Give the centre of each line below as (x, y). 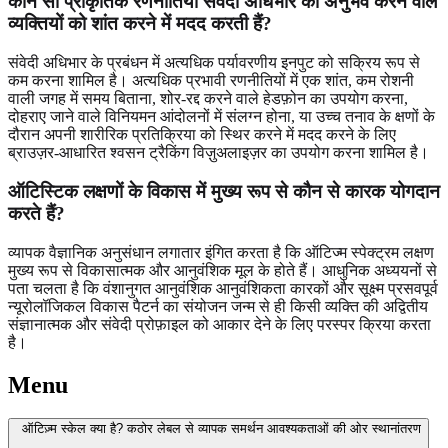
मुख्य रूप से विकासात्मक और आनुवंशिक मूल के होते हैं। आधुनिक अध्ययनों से (222, 270)
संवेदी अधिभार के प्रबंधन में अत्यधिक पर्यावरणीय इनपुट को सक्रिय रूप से (214, 63)
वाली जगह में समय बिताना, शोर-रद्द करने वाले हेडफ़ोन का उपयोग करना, (208, 99)
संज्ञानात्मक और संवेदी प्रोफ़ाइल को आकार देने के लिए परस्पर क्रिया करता (219, 324)
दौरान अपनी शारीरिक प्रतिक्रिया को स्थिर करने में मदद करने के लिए (202, 135)
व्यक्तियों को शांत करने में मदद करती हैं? (140, 24)
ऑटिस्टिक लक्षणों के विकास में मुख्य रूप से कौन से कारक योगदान (224, 191)
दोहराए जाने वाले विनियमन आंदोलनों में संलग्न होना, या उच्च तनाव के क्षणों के (221, 117)
